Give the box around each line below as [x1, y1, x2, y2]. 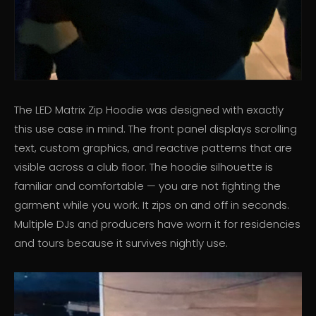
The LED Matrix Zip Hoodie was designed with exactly [14, 102, 284, 118]
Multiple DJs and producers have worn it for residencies [14, 217, 300, 232]
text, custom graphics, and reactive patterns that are [14, 140, 292, 156]
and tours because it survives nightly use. [14, 236, 228, 251]
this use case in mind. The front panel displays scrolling [14, 121, 297, 137]
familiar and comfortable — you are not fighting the [14, 178, 281, 194]
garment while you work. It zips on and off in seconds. [14, 197, 289, 213]
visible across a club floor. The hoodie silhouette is [14, 159, 273, 175]
